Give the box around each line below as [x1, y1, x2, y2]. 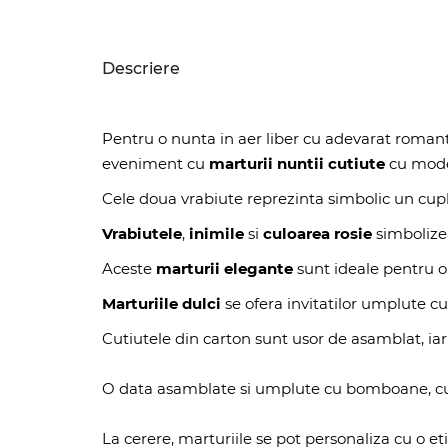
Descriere [102, 59, 180, 78]
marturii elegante [156, 259, 293, 278]
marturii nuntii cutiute [209, 154, 385, 173]
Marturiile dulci [102, 294, 225, 313]
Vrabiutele [102, 224, 182, 243]
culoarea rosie [263, 224, 372, 243]
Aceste [102, 259, 156, 278]
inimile [189, 224, 244, 243]
